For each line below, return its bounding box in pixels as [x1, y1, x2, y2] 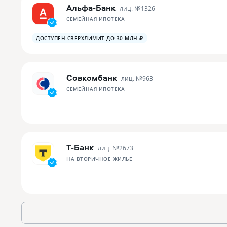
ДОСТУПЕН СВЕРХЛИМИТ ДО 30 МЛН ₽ [36, 34, 143, 42]
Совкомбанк [66, 72, 117, 83]
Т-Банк [66, 142, 94, 153]
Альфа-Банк [66, 2, 116, 13]
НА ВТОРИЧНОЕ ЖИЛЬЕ [66, 155, 132, 162]
